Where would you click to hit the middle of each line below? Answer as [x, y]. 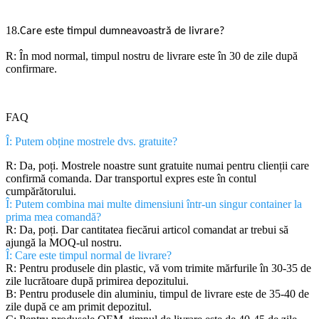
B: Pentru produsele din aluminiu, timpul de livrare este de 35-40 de [157, 294]
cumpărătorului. [41, 192]
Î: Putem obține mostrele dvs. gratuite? [91, 142]
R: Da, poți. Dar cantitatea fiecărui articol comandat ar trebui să [147, 230]
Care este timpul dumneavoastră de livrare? [122, 32]
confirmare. [31, 69]
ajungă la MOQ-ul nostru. [64, 243]
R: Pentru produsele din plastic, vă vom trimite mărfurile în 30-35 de [158, 268]
